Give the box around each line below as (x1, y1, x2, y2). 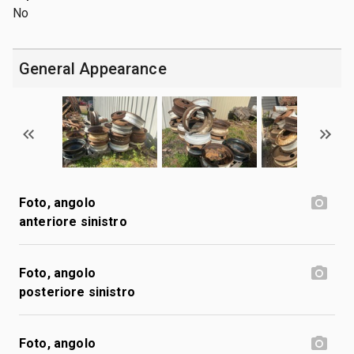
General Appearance (19, 58, 167, 78)
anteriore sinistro (19, 213, 127, 229)
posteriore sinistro (19, 284, 135, 299)
